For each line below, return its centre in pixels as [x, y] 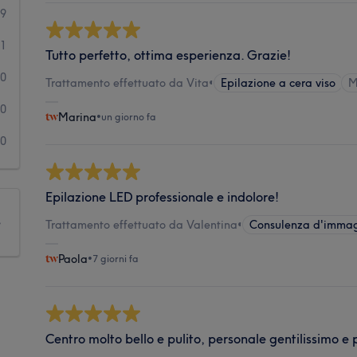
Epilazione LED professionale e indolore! [163, 196]
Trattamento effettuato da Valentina [142, 224]
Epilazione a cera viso [279, 82]
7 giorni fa [116, 258]
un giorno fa [129, 116]
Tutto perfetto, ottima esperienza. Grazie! [169, 55]
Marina [78, 117]
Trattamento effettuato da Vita [127, 82]
